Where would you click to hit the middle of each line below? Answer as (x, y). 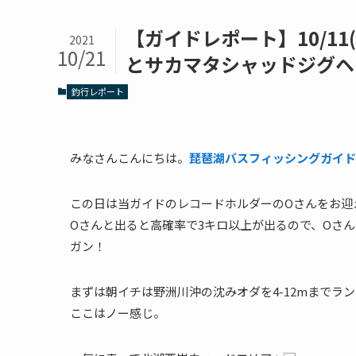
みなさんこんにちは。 (130, 158)
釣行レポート (97, 91)
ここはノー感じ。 (118, 313)
